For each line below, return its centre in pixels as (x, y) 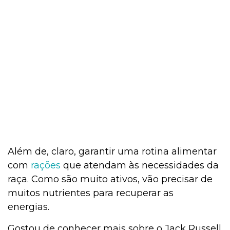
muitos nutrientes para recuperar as (91, 193)
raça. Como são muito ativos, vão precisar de (110, 179)
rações (46, 166)
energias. (31, 207)
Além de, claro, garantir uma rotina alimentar (112, 152)
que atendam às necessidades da (140, 166)
